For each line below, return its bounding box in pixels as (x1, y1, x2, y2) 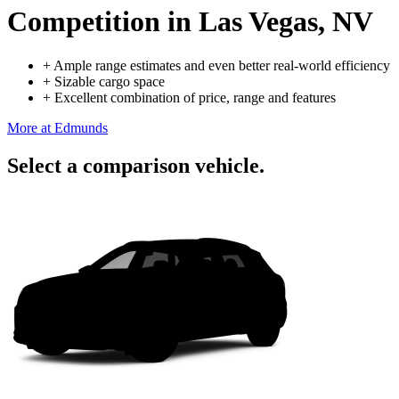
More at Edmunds (7, 119, 108, 135)
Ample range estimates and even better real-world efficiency (53, 57, 390, 73)
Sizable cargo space (54, 73, 165, 89)
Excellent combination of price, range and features (54, 89, 336, 105)
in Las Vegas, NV (160, 5, 373, 38)
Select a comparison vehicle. (7, 153, 265, 177)
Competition (7, 5, 160, 38)
